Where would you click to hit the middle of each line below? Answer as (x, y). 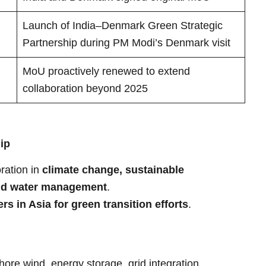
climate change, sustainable (113, 170)
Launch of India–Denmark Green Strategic (123, 25)
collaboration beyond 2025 (85, 88)
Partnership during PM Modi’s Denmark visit (126, 42)
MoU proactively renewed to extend (106, 71)
